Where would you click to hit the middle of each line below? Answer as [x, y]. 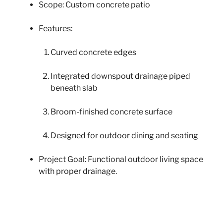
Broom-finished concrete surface [111, 112]
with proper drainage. [78, 171]
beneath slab [74, 88]
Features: [55, 29]
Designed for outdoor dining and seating [124, 136]
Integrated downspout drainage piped [120, 76]
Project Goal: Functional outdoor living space [121, 160]
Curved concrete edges [93, 53]
